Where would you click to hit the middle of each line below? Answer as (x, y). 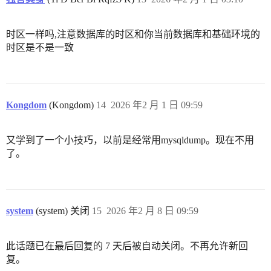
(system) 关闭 (61, 211)
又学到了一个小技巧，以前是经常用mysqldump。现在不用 (130, 140)
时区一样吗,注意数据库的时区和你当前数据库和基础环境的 (133, 34)
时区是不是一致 (40, 48)
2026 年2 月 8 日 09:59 (152, 211)
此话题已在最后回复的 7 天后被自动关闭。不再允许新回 (127, 246)
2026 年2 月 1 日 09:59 (157, 105)
